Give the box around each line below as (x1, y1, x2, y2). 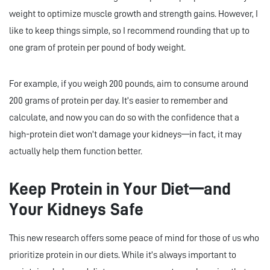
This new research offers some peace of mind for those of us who (9, 233, 259, 243)
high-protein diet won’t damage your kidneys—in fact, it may (9, 130, 242, 140)
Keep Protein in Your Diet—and (9, 180, 231, 198)
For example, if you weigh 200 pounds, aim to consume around (9, 79, 248, 89)
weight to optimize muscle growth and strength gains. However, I (9, 9, 258, 19)
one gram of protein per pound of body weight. (9, 43, 187, 53)
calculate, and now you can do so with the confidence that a (9, 113, 239, 123)
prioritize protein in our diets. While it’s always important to (9, 250, 236, 260)
